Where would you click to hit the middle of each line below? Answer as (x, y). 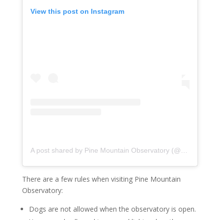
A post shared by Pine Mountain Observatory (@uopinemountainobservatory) (184, 150)
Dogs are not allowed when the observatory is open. (112, 209)
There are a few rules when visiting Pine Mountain (101, 179)
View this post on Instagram (77, 11)
